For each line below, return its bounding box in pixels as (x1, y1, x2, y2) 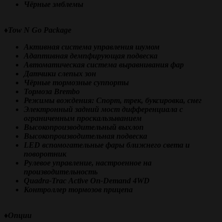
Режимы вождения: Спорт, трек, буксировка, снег (24, 96, 202, 105)
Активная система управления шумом (24, 42, 160, 51)
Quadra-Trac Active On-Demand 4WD (24, 176, 150, 185)
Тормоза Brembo (24, 87, 80, 96)
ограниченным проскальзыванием (24, 113, 142, 122)
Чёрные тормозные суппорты (24, 78, 129, 87)
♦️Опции (4, 211, 32, 220)
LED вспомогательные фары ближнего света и (24, 140, 190, 149)
